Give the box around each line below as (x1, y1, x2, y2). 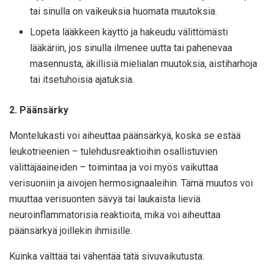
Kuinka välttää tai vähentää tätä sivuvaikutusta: (9, 250, 204, 263)
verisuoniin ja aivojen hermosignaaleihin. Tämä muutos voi (9, 177, 253, 190)
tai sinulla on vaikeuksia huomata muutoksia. (30, 5, 218, 18)
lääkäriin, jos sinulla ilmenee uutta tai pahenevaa (30, 42, 233, 54)
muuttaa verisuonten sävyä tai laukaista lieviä (9, 193, 200, 205)
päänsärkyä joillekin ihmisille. (9, 225, 132, 237)
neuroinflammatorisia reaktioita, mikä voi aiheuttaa (9, 209, 221, 221)
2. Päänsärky (9, 104, 68, 116)
